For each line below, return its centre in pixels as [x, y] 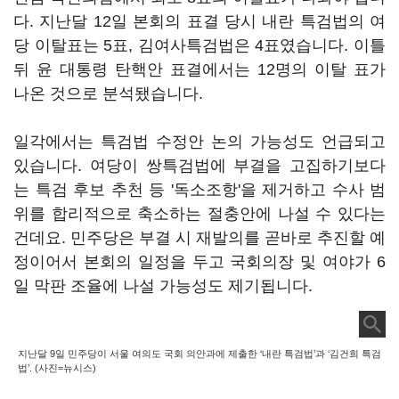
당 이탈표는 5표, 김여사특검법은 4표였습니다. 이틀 [199, 45]
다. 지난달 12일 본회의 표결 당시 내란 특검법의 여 [199, 21]
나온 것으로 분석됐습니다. [110, 94]
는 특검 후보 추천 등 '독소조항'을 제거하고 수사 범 [199, 190]
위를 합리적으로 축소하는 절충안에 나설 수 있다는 [199, 214]
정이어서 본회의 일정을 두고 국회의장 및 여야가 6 [199, 262]
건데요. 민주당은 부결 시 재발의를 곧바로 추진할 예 [199, 238]
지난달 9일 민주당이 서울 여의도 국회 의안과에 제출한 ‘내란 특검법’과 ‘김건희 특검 [199, 354]
